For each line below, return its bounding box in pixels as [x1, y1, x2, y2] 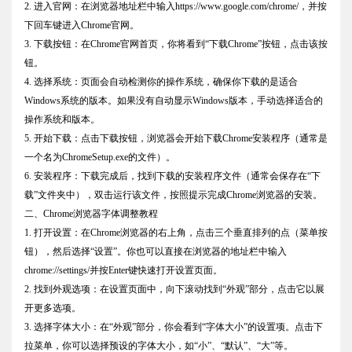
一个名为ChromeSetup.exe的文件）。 [24, 152, 175, 163]
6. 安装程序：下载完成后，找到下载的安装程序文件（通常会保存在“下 [24, 170, 321, 182]
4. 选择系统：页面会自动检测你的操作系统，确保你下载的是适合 [24, 76, 298, 88]
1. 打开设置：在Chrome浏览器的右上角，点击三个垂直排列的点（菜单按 [24, 227, 328, 239]
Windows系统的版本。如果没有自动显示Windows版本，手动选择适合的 [24, 95, 323, 107]
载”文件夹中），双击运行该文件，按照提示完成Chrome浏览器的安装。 [24, 189, 322, 201]
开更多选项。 [24, 302, 81, 314]
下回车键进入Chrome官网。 [24, 20, 139, 31]
